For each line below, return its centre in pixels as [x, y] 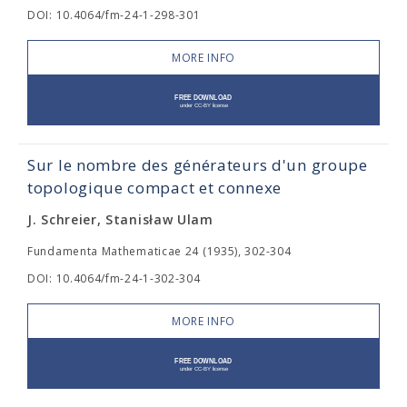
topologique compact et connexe [154, 188]
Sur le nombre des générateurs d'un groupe [198, 165]
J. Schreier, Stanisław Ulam [120, 219]
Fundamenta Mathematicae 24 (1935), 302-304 [159, 251]
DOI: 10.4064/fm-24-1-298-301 [114, 15]
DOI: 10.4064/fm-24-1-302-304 [114, 278]
